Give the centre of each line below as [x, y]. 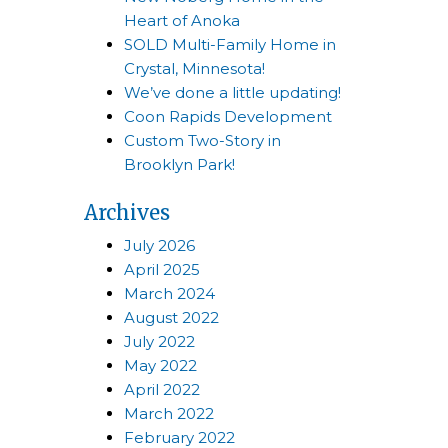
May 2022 [160, 365]
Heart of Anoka [181, 20]
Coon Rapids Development [227, 116]
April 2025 [161, 269]
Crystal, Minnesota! [194, 68]
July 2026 [159, 245]
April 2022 [161, 389]
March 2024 [169, 293]
